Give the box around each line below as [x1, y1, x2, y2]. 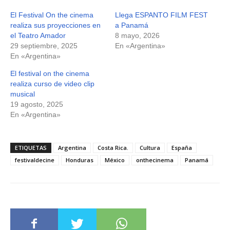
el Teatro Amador [10, 31, 66, 40]
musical [10, 90, 35, 98]
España [171, 144, 192, 151]
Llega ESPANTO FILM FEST [115, 11, 208, 19]
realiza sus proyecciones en [10, 21, 101, 29]
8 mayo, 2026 [115, 31, 160, 40]
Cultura [140, 144, 160, 151]
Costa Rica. [98, 144, 128, 151]
